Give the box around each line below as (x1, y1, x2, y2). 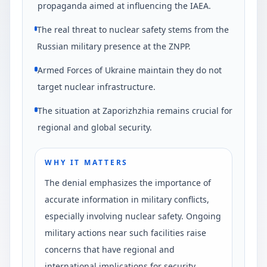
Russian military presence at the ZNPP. (37, 41, 191, 52)
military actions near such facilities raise (45, 227, 206, 238)
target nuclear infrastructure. (38, 81, 156, 92)
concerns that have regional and (45, 244, 175, 255)
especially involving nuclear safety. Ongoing (45, 210, 221, 222)
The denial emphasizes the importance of (45, 177, 211, 188)
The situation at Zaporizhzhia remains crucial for (38, 105, 232, 116)
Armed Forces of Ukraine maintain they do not (38, 64, 222, 76)
